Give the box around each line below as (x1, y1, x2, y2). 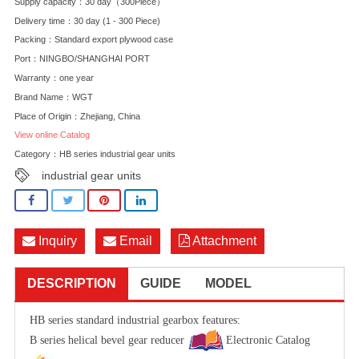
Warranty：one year (14, 73, 94, 83)
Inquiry (35, 234, 77, 248)
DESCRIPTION (27, 276, 116, 291)
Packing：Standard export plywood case (14, 34, 173, 45)
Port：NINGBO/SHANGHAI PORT (14, 54, 150, 64)
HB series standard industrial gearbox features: (30, 314, 240, 327)
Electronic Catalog (226, 333, 310, 346)
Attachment (190, 234, 256, 248)
